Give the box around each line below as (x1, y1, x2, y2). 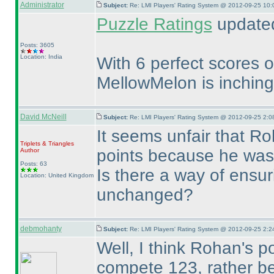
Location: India (20, 53, 62, 60)
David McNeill (20, 113, 67, 121)
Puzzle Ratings (96, 15, 212, 34)
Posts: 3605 (20, 42, 54, 48)
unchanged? (96, 185, 193, 204)
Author (20, 147, 39, 154)
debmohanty (20, 224, 62, 233)
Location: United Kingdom (20, 172, 94, 179)
